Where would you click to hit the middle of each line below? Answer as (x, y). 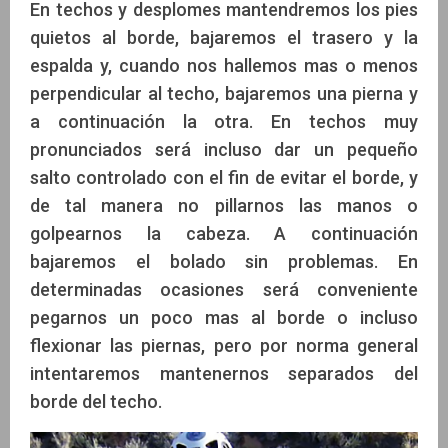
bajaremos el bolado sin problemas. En (224, 262)
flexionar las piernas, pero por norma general (224, 346)
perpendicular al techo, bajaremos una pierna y (224, 94)
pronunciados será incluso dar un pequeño (224, 150)
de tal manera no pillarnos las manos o (224, 206)
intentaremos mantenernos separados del (224, 374)
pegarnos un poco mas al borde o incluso (224, 318)
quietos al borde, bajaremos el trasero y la (224, 38)
